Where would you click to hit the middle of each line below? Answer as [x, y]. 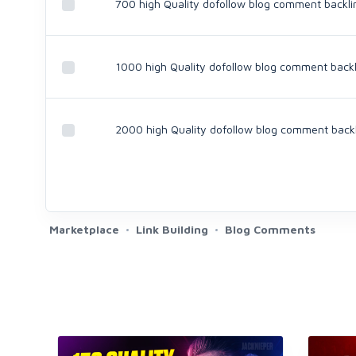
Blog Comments [270, 229]
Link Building [172, 229]
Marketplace [84, 229]
